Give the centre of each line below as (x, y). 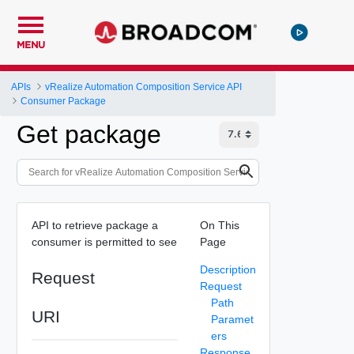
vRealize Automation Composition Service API (144, 87)
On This (219, 225)
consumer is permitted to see (104, 241)
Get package (89, 134)
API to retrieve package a (94, 225)
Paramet (232, 319)
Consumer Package (64, 101)
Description (228, 269)
